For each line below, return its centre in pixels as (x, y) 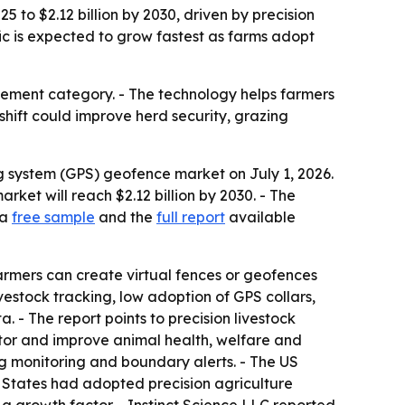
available (260, 217)
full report (191, 217)
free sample (53, 217)
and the (126, 217)
